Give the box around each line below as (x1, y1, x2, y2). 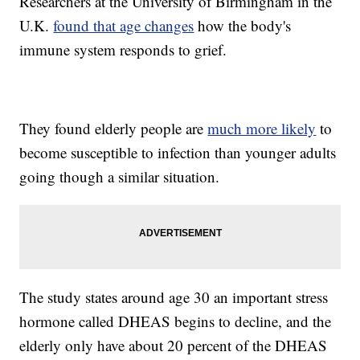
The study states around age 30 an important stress (19, 287, 329, 308)
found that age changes (53, 15, 194, 36)
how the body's (194, 15, 292, 36)
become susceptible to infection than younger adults (19, 142, 337, 163)
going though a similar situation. (19, 166, 220, 187)
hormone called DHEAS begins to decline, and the (19, 311, 332, 332)
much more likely (207, 118, 317, 139)
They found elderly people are (19, 118, 208, 139)
